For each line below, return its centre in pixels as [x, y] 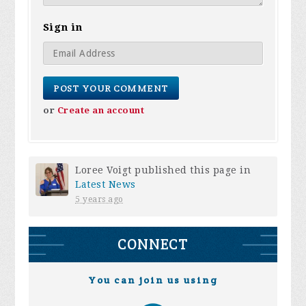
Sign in [63, 28]
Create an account [101, 111]
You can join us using [153, 280]
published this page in [191, 170]
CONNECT [153, 245]
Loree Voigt [103, 170]
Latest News [106, 185]
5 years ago [99, 200]
